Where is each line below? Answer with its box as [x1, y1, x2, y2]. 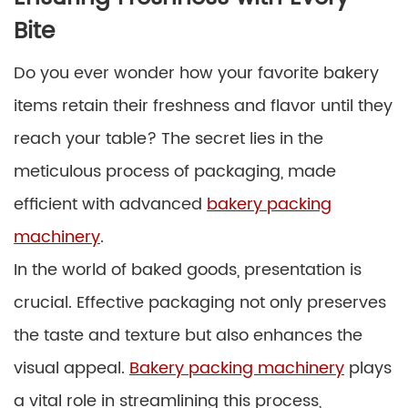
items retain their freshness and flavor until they [14, 92, 393, 119]
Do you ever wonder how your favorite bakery [14, 59, 379, 87]
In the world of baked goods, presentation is [14, 256, 362, 283]
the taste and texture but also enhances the [14, 321, 362, 349]
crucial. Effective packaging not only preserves [14, 289, 386, 316]
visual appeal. [14, 354, 129, 382]
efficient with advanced [14, 190, 207, 218]
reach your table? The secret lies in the [14, 125, 323, 152]
